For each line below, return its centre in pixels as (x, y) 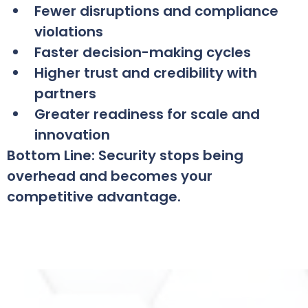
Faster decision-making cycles (143, 52)
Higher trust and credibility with (146, 73)
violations (69, 31)
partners (65, 93)
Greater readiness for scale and (147, 114)
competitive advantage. (94, 196)
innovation (72, 134)
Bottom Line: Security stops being (125, 155)
